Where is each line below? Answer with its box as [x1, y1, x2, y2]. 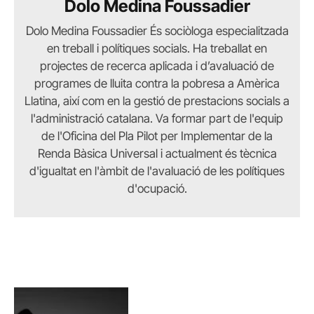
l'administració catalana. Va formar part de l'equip [31, 111, 283, 125]
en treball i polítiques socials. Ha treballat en [47, 41, 267, 55]
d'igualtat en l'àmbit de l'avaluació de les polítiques [29, 164, 285, 178]
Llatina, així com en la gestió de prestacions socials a [25, 94, 289, 108]
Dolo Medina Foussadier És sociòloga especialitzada [25, 24, 289, 38]
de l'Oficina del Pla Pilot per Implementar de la [41, 129, 273, 143]
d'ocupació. [127, 182, 187, 196]
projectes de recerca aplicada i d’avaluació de [40, 59, 274, 73]
